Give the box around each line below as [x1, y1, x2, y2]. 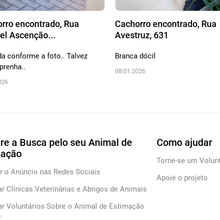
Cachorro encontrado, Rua [115, 19, 217, 29]
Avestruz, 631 [115, 30, 168, 41]
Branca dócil [115, 52, 156, 61]
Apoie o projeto [157, 173, 208, 183]
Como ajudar [157, 137, 213, 149]
